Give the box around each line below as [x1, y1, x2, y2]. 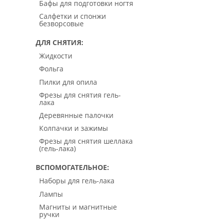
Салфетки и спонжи [39, 11, 106, 21]
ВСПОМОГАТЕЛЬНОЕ [36, 162, 107, 172]
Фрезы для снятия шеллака [39, 136, 133, 146]
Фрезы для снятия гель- [39, 90, 121, 100]
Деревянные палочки [39, 110, 113, 120]
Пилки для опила [39, 77, 97, 87]
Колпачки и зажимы [39, 123, 108, 133]
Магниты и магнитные [39, 202, 117, 212]
